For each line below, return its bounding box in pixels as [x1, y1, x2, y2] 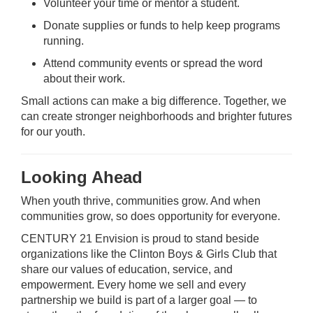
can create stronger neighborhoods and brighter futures [21, 110, 292, 122]
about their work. [43, 73, 125, 85]
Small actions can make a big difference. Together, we [21, 95, 286, 107]
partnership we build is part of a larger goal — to [21, 294, 257, 306]
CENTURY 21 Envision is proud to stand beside [21, 233, 259, 245]
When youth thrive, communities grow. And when [21, 195, 261, 207]
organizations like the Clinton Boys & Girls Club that [21, 248, 277, 260]
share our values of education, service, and [21, 263, 233, 275]
